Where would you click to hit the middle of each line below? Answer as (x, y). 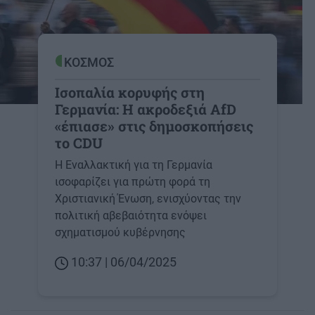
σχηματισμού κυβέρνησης (120, 233)
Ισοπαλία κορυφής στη (130, 92)
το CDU (79, 143)
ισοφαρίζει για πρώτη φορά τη (133, 182)
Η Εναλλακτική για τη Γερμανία (134, 165)
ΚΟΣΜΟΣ (89, 63)
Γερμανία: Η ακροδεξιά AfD (146, 109)
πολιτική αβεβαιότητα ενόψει (131, 216)
